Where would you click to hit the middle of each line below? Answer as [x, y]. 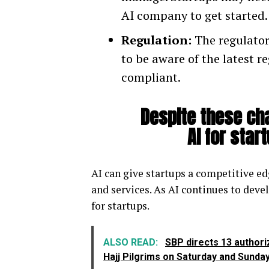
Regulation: [156, 40]
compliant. [151, 77]
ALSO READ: [132, 243]
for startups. [120, 206]
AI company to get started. [195, 16]
